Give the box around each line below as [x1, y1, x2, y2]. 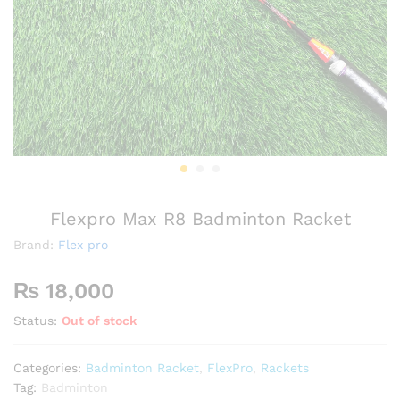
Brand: [13, 237, 58, 253]
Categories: [13, 361, 86, 376]
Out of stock [62, 313, 137, 329]
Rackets [261, 361, 309, 376]
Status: [13, 313, 57, 329]
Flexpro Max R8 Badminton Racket [49, 208, 351, 230]
